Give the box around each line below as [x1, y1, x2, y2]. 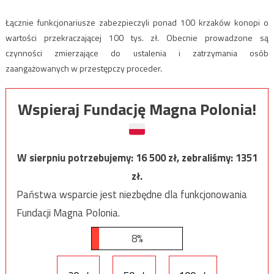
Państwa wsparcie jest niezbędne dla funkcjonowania [16, 186, 247, 202]
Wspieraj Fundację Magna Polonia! [18, 97, 256, 121]
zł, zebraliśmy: [168, 149, 235, 166]
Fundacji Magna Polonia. [16, 204, 120, 221]
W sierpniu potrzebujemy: [17, 149, 136, 166]
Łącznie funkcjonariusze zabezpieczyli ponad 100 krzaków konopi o [5, 16, 269, 29]
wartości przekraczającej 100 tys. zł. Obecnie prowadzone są [5, 31, 269, 45]
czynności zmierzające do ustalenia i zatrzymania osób [5, 46, 269, 60]
